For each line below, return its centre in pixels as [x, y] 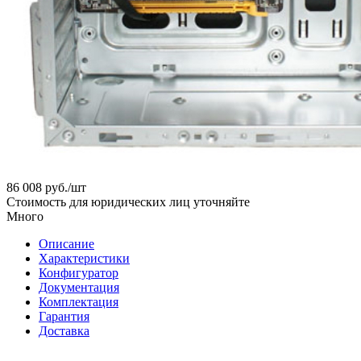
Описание [66, 243]
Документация [79, 287]
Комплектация [79, 301]
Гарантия [64, 316]
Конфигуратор [79, 272]
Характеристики [84, 258]
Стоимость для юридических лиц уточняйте [128, 201]
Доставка [64, 330]
